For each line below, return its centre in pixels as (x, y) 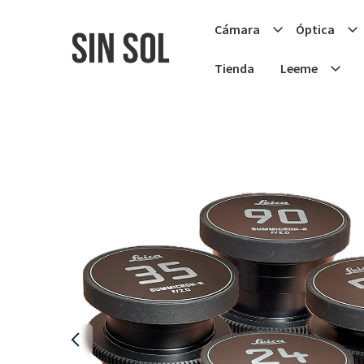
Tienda (234, 68)
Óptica (315, 29)
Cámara (237, 29)
